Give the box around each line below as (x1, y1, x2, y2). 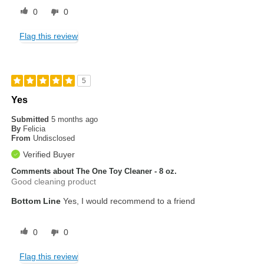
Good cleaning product (11, 177, 97, 187)
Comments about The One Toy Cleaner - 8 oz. (11, 167, 177, 176)
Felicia (23, 124, 46, 134)
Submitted (11, 115, 52, 124)
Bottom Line (11, 196, 61, 206)
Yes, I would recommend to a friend (61, 196, 196, 206)
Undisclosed (33, 134, 75, 143)
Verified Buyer (23, 150, 75, 160)
